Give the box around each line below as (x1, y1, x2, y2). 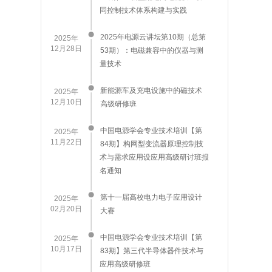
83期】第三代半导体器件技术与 (100, 246, 203, 255)
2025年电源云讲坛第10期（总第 (100, 33, 206, 41)
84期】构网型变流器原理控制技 (100, 140, 203, 148)
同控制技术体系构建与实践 (100, 6, 187, 15)
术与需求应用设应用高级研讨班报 (100, 153, 209, 161)
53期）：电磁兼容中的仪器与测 (100, 46, 203, 55)
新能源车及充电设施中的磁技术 (100, 86, 202, 95)
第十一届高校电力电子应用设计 (100, 193, 202, 202)
